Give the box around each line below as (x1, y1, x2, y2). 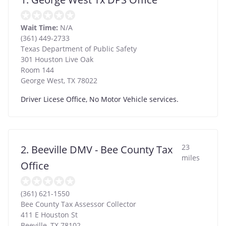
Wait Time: (21, 22, 58, 32)
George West (21, 75, 64, 85)
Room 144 (21, 65, 54, 75)
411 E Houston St (21, 209, 78, 219)
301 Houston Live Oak (21, 54, 93, 64)
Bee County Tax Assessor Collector (21, 199, 136, 209)
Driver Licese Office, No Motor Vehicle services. (21, 94, 179, 104)
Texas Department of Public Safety (21, 43, 137, 53)
